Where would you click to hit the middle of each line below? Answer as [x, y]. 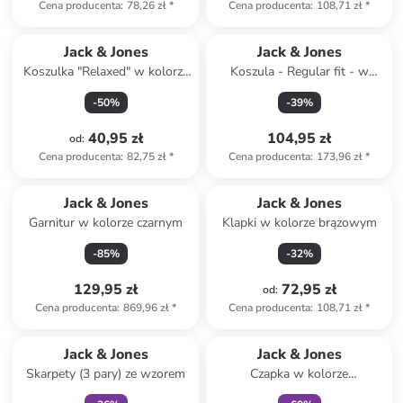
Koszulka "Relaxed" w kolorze [106, 72]
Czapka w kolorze [300, 374]
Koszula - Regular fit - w [299, 72]
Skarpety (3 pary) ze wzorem [106, 374]
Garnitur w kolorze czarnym [106, 223]
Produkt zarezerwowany [106, 185]
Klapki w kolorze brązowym [299, 223]
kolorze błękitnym [299, 90]
